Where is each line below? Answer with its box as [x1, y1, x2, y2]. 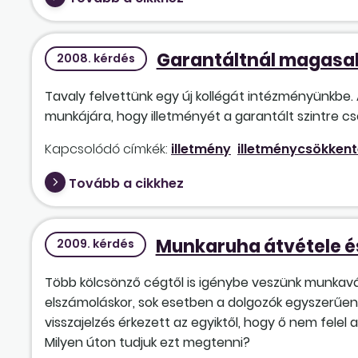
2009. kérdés [56, 236, 134, 253]
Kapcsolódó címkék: [45, 140, 168, 159]
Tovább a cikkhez [69, 174, 184, 193]
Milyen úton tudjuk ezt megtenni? [45, 332, 250, 352]
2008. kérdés [56, 50, 135, 67]
